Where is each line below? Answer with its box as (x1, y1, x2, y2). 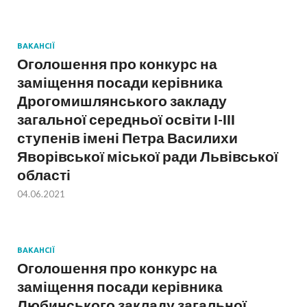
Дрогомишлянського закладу (17, 92, 227, 110)
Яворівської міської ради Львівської (17, 147, 278, 165)
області (17, 166, 71, 184)
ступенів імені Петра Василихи (17, 129, 238, 147)
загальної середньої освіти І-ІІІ (17, 110, 235, 128)
